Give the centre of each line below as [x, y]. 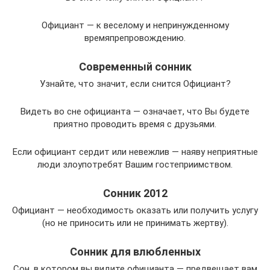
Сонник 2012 [135, 193]
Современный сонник [135, 67]
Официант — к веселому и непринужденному [135, 26]
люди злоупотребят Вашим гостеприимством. [135, 165]
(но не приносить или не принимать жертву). [135, 223]
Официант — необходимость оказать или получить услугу [135, 211]
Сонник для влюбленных [135, 252]
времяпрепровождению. [135, 38]
